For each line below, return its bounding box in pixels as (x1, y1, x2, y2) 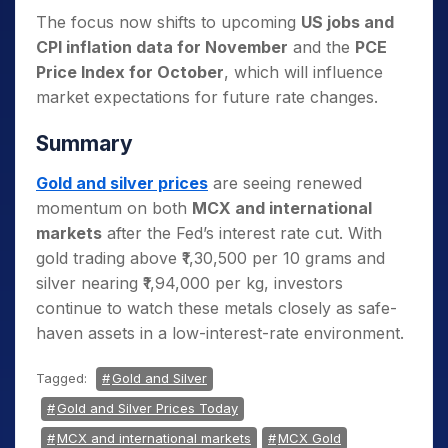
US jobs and (301, 12, 394, 32)
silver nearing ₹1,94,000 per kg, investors (36, 273, 343, 293)
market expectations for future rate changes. (36, 87, 378, 107)
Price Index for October (36, 62, 224, 82)
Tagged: (36, 370, 91, 386)
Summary (36, 131, 133, 156)
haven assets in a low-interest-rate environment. (36, 323, 404, 343)
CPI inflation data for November (36, 37, 288, 57)
